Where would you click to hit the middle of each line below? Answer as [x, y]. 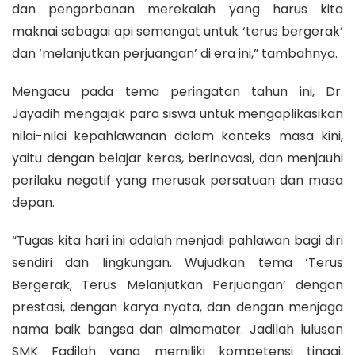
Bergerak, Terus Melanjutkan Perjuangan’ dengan [177, 284]
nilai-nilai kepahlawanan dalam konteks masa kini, [177, 136]
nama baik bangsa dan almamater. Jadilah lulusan [177, 329]
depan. [33, 202]
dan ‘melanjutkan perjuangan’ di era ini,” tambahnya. [175, 53]
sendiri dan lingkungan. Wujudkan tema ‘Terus [177, 262]
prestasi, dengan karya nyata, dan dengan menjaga [177, 307]
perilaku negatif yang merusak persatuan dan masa [177, 180]
